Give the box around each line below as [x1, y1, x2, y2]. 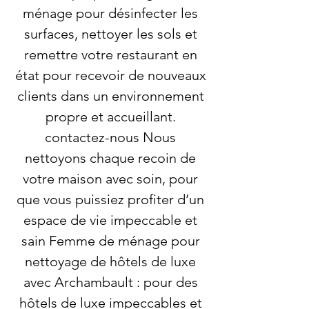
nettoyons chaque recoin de [25, 150, 196, 166]
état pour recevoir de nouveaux [14, 67, 206, 83]
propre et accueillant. [45, 108, 176, 125]
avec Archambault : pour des [23, 274, 198, 290]
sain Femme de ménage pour [21, 232, 200, 249]
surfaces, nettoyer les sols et [23, 26, 197, 42]
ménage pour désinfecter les [23, 5, 198, 21]
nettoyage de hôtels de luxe [25, 253, 196, 270]
